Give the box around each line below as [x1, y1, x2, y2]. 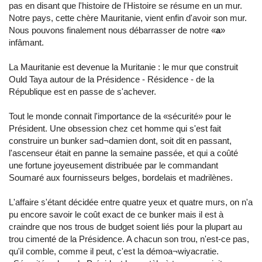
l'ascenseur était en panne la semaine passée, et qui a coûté [9, 148, 238, 158]
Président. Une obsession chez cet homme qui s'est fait [9, 123, 221, 133]
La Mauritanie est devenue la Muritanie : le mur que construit [9, 62, 238, 72]
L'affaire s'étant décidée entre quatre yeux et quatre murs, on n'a [9, 197, 253, 207]
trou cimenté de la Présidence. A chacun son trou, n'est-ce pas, [9, 234, 249, 244]
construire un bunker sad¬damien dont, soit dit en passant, [9, 136, 232, 146]
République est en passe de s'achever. [9, 87, 156, 96]
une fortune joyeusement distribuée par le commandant [9, 160, 218, 170]
